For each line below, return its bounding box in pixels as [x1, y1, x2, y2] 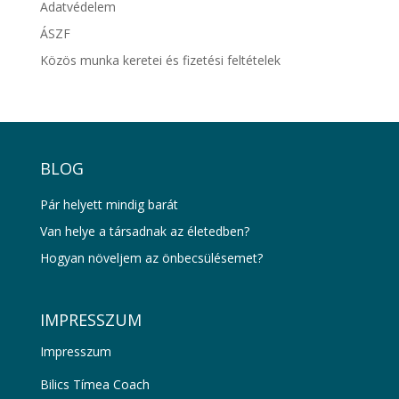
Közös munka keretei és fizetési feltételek [39, 52, 281, 69]
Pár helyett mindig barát [39, 196, 178, 214]
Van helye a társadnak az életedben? [39, 223, 249, 240]
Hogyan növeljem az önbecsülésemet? [39, 249, 263, 267]
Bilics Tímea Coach [39, 375, 150, 393]
